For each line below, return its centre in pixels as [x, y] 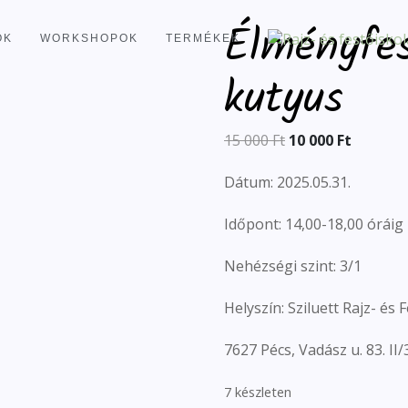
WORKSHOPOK [89, 38]
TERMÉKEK [203, 38]
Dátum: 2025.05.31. [287, 182]
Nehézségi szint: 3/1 [293, 266]
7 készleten [258, 392]
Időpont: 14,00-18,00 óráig [314, 224]
